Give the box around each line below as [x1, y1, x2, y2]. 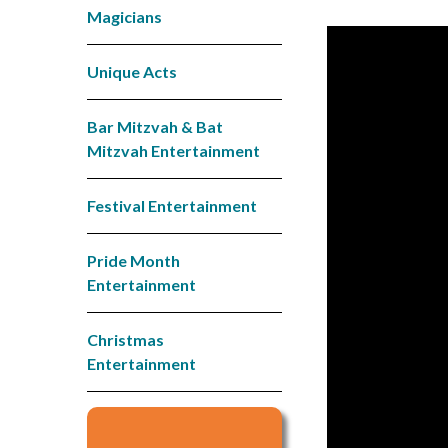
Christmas [87, 329, 164, 349]
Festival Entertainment [87, 195, 257, 215]
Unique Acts [87, 61, 177, 81]
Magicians [87, 6, 162, 26]
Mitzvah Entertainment [87, 140, 260, 160]
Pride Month [87, 250, 180, 270]
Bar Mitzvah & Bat [87, 116, 223, 136]
